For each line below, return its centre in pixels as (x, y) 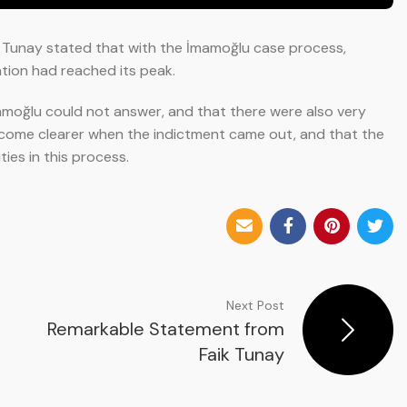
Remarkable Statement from (166, 328)
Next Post (255, 305)
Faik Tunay (242, 354)
